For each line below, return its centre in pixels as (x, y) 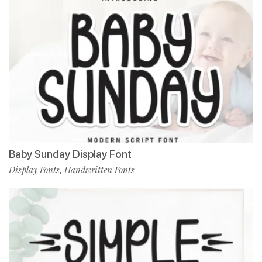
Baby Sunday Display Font (70, 154)
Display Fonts (34, 169)
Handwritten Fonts (99, 169)
